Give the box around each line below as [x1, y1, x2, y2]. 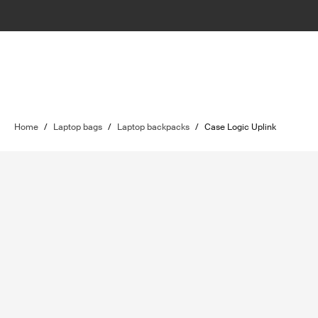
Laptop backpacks [117, 121, 190, 133]
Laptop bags [53, 121, 102, 133]
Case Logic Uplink [204, 121, 276, 133]
